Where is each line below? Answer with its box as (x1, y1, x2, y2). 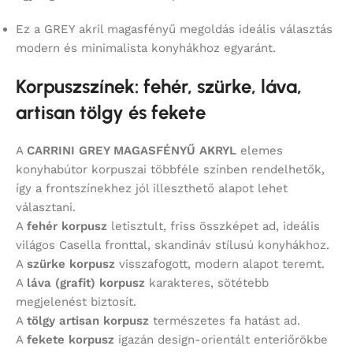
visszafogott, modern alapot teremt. (115, 257, 325, 272)
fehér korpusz (27, 219, 107, 234)
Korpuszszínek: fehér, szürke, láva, (16, 75, 302, 98)
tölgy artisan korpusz (27, 314, 149, 329)
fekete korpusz (27, 333, 114, 347)
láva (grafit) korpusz (27, 276, 145, 291)
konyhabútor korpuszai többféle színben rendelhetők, (16, 162, 325, 177)
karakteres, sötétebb (145, 276, 269, 291)
